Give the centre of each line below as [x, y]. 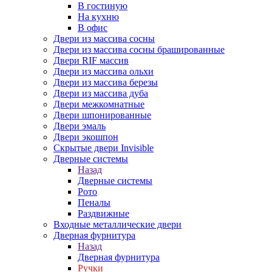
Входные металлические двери [117, 224]
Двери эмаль [80, 126]
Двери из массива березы [106, 82]
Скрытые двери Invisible [104, 148]
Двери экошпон [86, 137]
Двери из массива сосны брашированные [139, 49]
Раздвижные [104, 213]
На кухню [98, 17]
